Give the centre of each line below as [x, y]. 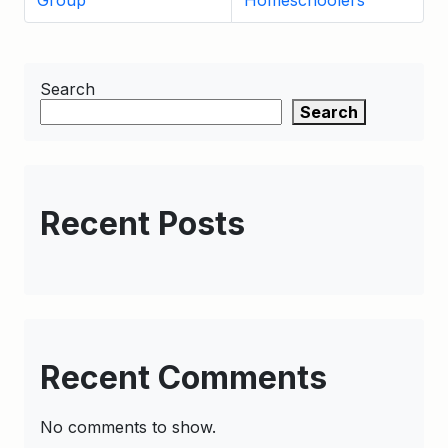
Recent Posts [142, 223]
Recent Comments [183, 377]
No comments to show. [128, 427]
